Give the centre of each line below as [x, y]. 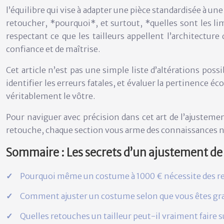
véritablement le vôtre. [50, 96]
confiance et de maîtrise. [53, 49]
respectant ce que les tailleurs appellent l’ [89, 36]
